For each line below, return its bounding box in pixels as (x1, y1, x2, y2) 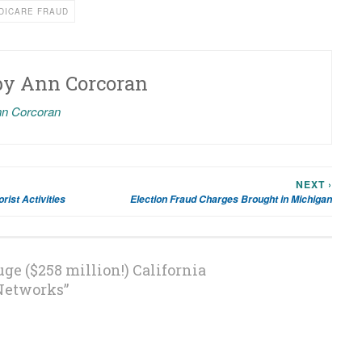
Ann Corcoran (19, 70, 148, 96)
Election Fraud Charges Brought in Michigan (130, 192, 333, 206)
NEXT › (296, 177, 333, 192)
